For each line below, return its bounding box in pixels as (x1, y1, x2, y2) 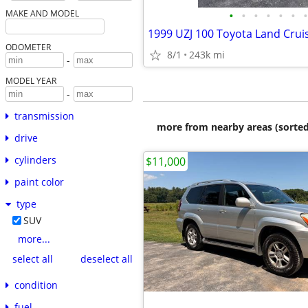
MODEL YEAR (5, 75, 56, 87)
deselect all (80, 252, 133, 265)
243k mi (189, 48, 225, 61)
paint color (14, 175, 64, 189)
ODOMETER (5, 41, 51, 53)
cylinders (14, 153, 56, 167)
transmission (14, 109, 74, 123)
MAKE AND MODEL (5, 8, 79, 19)
